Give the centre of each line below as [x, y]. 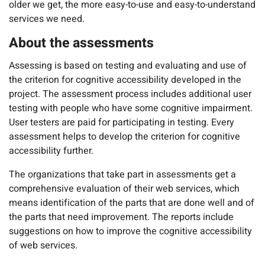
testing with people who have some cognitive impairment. [131, 108]
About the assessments [81, 43]
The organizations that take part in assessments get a [122, 174]
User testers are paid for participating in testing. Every [122, 122]
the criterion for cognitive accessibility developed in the [125, 80]
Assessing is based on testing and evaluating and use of [128, 65]
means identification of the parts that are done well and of [132, 203]
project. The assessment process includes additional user [130, 94]
